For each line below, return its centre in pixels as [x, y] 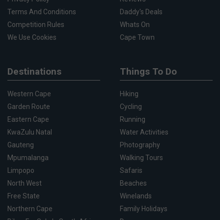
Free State [24, 196]
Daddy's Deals [141, 12]
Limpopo [21, 171]
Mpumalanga [28, 158]
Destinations [34, 72]
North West [25, 183]
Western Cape [29, 94]
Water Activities [144, 132]
